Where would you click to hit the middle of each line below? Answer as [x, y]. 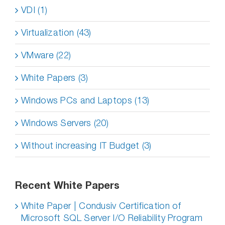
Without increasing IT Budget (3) [86, 145]
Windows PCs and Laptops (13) [85, 100]
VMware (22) [46, 55]
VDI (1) [34, 10]
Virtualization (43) [56, 32]
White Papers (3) [54, 78]
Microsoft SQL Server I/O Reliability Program [112, 218]
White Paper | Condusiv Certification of [101, 206]
